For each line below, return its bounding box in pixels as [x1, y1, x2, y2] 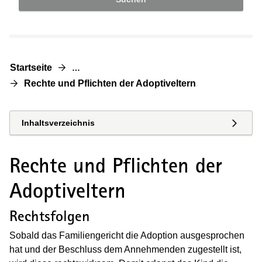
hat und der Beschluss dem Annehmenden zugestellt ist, [9, 244, 242, 255]
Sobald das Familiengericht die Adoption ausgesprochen [9, 230, 244, 241]
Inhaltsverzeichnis [22, 118, 95, 127]
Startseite [10, 63, 52, 73]
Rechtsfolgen [9, 206, 90, 226]
